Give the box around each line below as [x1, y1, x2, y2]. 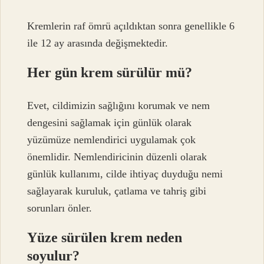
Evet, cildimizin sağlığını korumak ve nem [27, 100, 210, 112]
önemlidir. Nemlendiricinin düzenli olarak [27, 151, 207, 163]
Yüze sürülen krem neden [27, 230, 183, 246]
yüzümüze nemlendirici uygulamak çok [27, 134, 196, 146]
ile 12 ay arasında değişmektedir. [27, 37, 169, 49]
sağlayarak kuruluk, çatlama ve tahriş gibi [27, 185, 207, 197]
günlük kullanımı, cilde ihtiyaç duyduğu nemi [27, 168, 223, 180]
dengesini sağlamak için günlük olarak [27, 117, 192, 129]
